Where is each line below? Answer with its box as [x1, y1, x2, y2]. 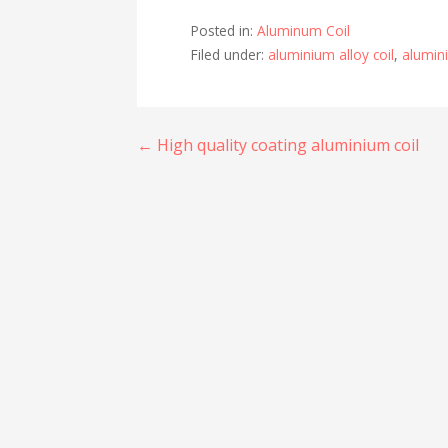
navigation [136, 173, 303, 217]
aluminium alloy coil [268, 44, 395, 64]
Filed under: [191, 44, 269, 64]
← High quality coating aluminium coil [137, 133, 420, 156]
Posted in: [191, 20, 258, 40]
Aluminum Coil [257, 20, 351, 40]
